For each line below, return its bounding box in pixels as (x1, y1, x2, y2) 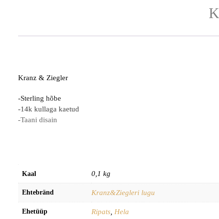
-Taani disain (18, 115, 57, 124)
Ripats (91, 207, 110, 216)
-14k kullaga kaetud (18, 105, 79, 113)
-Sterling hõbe (18, 94, 61, 102)
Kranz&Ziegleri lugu (91, 188, 155, 197)
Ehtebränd (22, 188, 54, 196)
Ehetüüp (22, 207, 47, 215)
